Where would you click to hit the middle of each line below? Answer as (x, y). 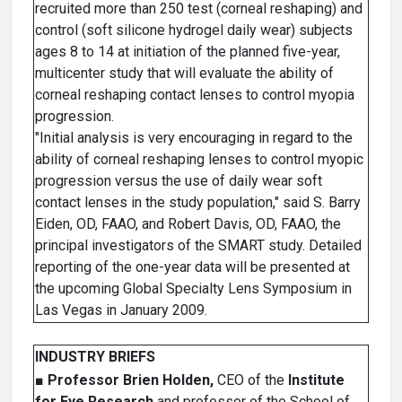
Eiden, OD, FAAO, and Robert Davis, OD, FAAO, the (188, 224)
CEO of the (251, 380)
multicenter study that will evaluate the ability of (184, 74)
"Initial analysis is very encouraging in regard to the (194, 138)
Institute (316, 380)
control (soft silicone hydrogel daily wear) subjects (194, 31)
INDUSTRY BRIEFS (95, 357)
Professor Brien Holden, (131, 380)
